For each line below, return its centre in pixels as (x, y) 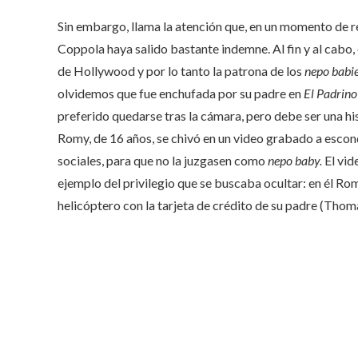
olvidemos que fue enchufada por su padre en (181, 93)
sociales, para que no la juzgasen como (163, 160)
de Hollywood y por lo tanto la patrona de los (180, 70)
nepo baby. (295, 160)
